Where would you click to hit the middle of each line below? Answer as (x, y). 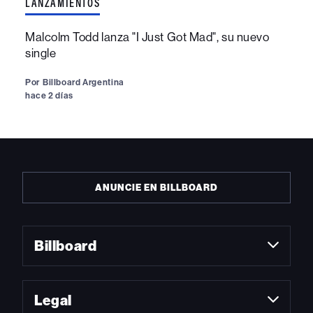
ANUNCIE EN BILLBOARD (156, 188)
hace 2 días (49, 96)
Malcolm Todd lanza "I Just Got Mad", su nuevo (147, 37)
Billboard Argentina (83, 82)
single (41, 53)
